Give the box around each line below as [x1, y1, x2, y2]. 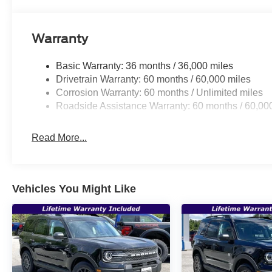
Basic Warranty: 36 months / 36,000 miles [56, 61, 234, 72]
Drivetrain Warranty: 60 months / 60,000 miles [56, 74, 251, 85]
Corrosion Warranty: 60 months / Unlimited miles [56, 87, 263, 98]
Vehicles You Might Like [12, 183, 136, 195]
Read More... [32, 132, 87, 143]
